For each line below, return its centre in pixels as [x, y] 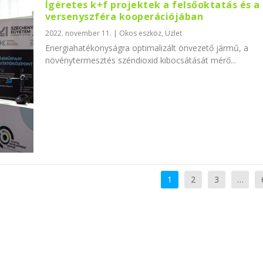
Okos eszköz [140, 33]
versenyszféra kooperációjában [124, 16]
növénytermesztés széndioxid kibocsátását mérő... [140, 60]
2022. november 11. [78, 33]
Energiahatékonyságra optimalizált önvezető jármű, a [146, 48]
